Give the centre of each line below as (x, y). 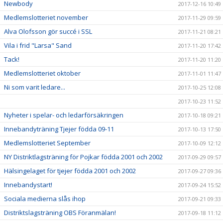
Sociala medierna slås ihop (45, 199)
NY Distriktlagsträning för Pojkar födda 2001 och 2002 (83, 157)
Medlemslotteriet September (47, 143)
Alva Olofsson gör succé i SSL (48, 32)
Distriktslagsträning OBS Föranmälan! (60, 213)
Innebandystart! (28, 185)
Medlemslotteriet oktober (42, 73)
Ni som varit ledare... (35, 87)
